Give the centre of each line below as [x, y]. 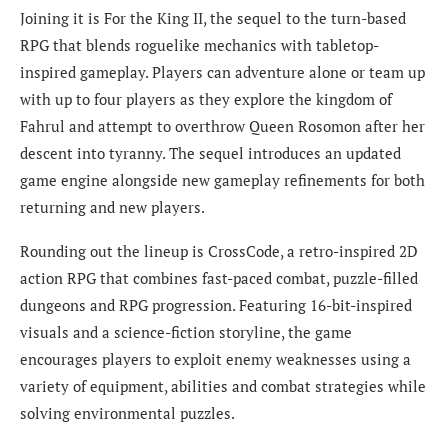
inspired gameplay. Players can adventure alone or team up [222, 72]
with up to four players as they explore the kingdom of [206, 99]
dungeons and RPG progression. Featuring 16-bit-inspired [216, 305]
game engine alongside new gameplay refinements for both [222, 180]
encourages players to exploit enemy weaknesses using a [215, 359]
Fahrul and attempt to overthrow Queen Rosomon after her [222, 126]
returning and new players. [112, 207]
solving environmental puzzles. [127, 413]
